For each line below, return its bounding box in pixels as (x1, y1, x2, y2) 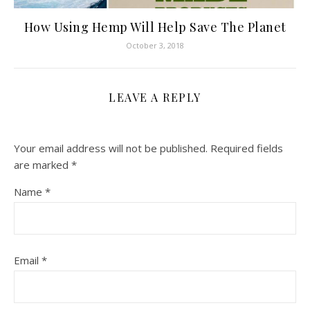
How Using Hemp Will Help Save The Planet (24, 19, 286, 36)
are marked (14, 158, 71, 172)
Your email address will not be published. (14, 141, 208, 156)
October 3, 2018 (126, 40, 184, 51)
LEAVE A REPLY (109, 90, 201, 105)
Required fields (210, 141, 283, 156)
